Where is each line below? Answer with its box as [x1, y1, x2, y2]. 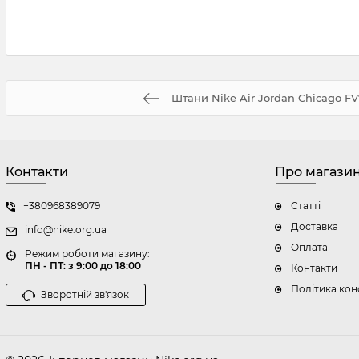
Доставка [291, 220, 338, 232]
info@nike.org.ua [25, 224, 107, 236]
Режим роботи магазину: [25, 248, 150, 260]
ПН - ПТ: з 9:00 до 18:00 [25, 260, 141, 272]
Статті [291, 200, 321, 212]
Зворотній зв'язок [41, 288, 129, 301]
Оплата [291, 241, 328, 253]
